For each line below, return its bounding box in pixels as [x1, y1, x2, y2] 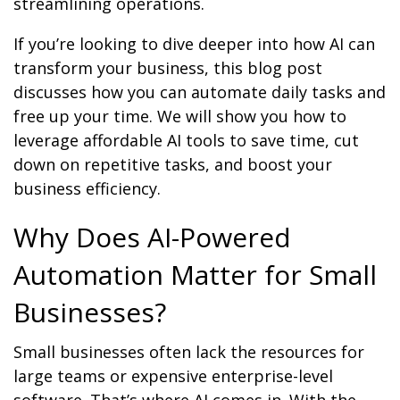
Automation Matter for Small [13, 256, 377, 294]
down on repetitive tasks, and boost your [13, 154, 332, 176]
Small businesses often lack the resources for [13, 341, 364, 363]
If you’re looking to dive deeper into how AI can [13, 33, 375, 55]
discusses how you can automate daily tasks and [13, 81, 386, 104]
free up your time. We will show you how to [13, 105, 346, 128]
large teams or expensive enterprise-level [13, 365, 333, 387]
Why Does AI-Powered [13, 219, 291, 256]
